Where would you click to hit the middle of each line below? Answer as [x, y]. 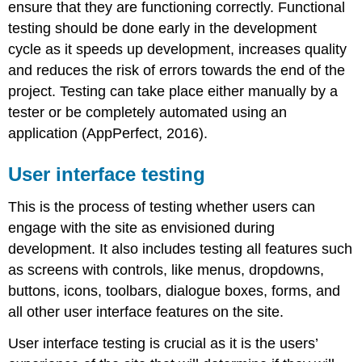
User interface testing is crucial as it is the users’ [163, 343]
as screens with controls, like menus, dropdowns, [166, 269]
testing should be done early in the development [163, 28]
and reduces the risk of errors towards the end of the [177, 70]
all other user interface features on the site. [146, 311]
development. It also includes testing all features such [181, 248]
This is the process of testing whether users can [162, 206]
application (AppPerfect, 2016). [108, 133]
